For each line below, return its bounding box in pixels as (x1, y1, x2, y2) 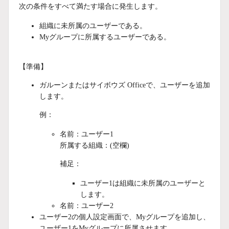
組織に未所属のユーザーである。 (39, 21, 147, 30)
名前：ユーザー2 (60, 201, 113, 210)
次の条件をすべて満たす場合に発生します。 (19, 2, 162, 10)
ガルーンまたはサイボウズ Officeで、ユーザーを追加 (39, 81, 210, 89)
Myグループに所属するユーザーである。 (39, 33, 171, 41)
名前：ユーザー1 (60, 130, 113, 138)
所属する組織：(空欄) (60, 141, 129, 149)
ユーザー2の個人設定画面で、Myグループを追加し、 (39, 213, 210, 221)
